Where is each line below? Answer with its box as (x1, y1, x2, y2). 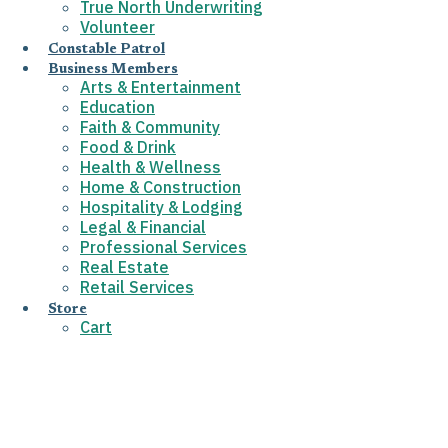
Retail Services (80, 277, 194, 297)
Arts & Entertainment (80, 77, 241, 97)
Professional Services (80, 237, 247, 257)
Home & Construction (80, 177, 241, 197)
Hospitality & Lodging (80, 197, 243, 217)
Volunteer (80, 17, 155, 37)
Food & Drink (80, 137, 176, 157)
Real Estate (80, 257, 169, 277)
